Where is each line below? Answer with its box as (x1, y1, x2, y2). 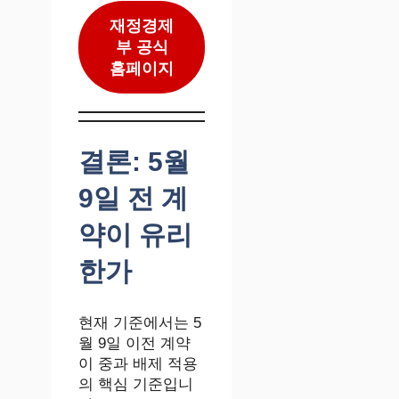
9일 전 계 (78, 183, 188, 214)
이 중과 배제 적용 (78, 355, 198, 373)
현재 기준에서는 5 (78, 314, 201, 332)
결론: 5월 (78, 147, 190, 177)
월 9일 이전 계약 (78, 335, 191, 353)
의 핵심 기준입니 (78, 376, 193, 394)
